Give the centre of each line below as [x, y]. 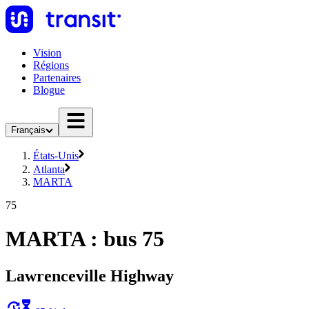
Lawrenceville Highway [90, 276]
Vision [47, 53]
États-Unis [56, 156]
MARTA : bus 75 [85, 239]
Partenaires [57, 78]
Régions [51, 65]
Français [28, 130]
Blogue [49, 90]
